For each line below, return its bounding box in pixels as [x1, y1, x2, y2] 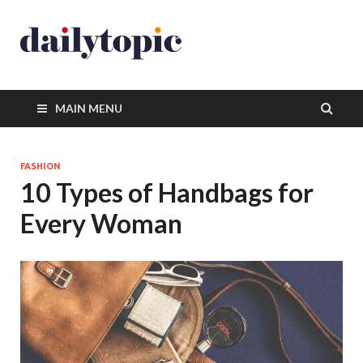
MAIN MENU [55, 101, 122, 115]
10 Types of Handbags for [20, 177, 314, 208]
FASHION [20, 161, 61, 171]
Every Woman [20, 207, 182, 239]
